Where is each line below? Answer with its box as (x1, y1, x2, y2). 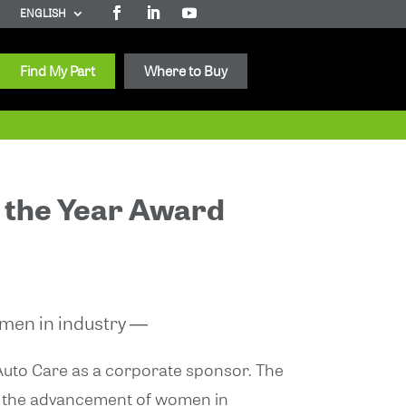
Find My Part (20, 62, 96, 80)
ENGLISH (19, 5, 66, 21)
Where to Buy (144, 62, 228, 80)
